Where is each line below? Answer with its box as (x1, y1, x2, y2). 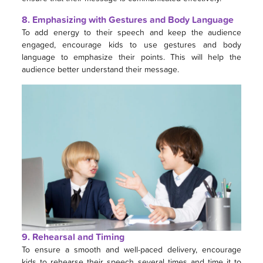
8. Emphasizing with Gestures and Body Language (21, 12, 234, 26)
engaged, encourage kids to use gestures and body (21, 38, 242, 50)
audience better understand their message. (21, 63, 179, 75)
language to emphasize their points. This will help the (21, 50, 242, 62)
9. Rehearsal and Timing (21, 230, 124, 244)
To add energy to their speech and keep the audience (21, 26, 242, 38)
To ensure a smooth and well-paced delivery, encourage (21, 244, 242, 255)
